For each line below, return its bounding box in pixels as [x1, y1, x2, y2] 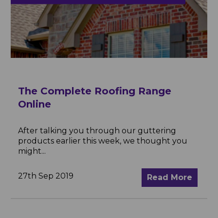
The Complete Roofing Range [18, 85, 172, 97]
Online [18, 98, 52, 110]
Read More [146, 172, 192, 182]
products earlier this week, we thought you [18, 136, 188, 145]
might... [18, 146, 46, 156]
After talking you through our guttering [18, 126, 177, 135]
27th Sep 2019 [18, 171, 74, 181]
